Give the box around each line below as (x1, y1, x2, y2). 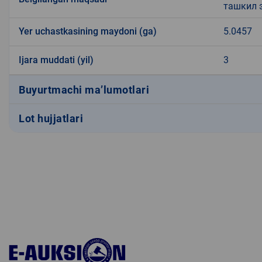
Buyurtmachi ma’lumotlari (19, 83, 149, 96)
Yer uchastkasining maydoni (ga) (19, 26, 157, 37)
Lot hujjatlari (19, 112, 83, 125)
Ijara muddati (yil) (19, 54, 94, 66)
